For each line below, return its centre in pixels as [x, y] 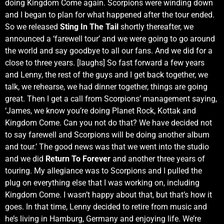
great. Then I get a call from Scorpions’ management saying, [111, 98]
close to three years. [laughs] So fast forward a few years [105, 62]
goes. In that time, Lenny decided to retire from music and [106, 206]
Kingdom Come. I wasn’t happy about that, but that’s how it [108, 194]
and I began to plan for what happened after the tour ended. [110, 14]
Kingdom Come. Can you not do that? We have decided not [108, 122]
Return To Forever [78, 158]
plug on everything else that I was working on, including [102, 182]
